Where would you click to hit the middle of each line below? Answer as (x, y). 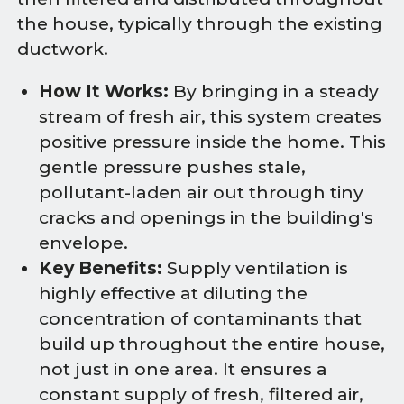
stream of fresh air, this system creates (210, 116)
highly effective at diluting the (173, 293)
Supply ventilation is (255, 268)
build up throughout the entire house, (212, 344)
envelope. (83, 243)
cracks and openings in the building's (206, 217)
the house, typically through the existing (200, 23)
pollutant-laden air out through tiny (201, 192)
